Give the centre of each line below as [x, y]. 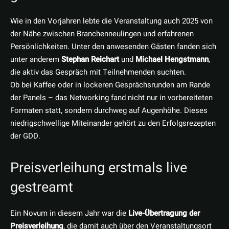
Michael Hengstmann [172, 60]
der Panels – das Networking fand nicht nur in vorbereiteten [111, 98]
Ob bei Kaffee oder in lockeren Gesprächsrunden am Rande [110, 85]
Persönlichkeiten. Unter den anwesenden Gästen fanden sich [113, 47]
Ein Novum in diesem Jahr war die [69, 213]
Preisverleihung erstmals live [99, 168]
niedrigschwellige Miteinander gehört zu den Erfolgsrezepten [113, 123]
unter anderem [36, 60]
